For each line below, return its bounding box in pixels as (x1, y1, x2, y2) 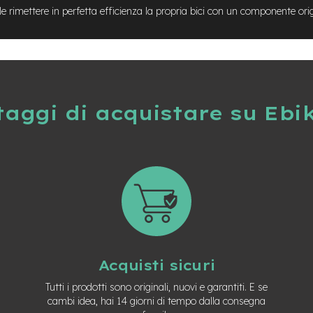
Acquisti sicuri (98, 256, 215, 274)
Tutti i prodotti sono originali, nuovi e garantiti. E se (45, 281, 268, 293)
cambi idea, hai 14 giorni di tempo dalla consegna (47, 295, 265, 307)
